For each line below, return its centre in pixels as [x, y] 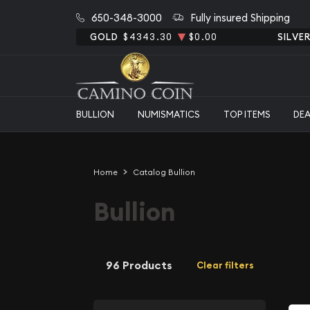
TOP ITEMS [247, 114]
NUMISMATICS [168, 114]
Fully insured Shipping [240, 17]
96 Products [139, 265]
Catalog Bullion [164, 172]
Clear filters [225, 265]
